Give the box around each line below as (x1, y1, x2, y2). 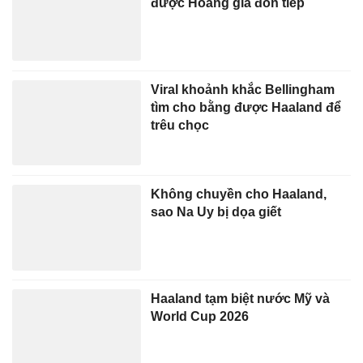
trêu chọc (151, 117, 210, 132)
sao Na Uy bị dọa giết (151, 203, 282, 219)
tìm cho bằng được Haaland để (151, 99, 342, 114)
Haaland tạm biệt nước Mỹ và (151, 290, 331, 305)
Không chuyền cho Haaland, (151, 186, 327, 201)
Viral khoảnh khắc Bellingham (151, 81, 335, 96)
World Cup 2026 (151, 308, 250, 323)
